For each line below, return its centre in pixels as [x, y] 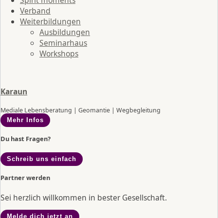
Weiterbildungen [50, 21]
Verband [35, 10]
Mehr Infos [25, 120]
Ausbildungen [65, 32]
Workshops [59, 53]
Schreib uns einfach [41, 159]
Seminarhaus [63, 43]
